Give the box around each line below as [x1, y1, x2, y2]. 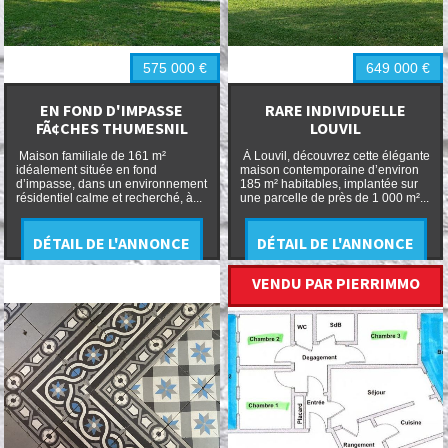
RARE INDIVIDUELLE [265, 100, 407, 121]
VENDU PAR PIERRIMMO [251, 272, 420, 293]
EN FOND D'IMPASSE [40, 100, 184, 121]
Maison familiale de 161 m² [15, 148, 166, 163]
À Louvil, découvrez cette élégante [239, 148, 430, 163]
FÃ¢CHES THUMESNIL [35, 118, 188, 139]
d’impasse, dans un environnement [15, 176, 207, 191]
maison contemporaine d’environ [239, 162, 419, 177]
